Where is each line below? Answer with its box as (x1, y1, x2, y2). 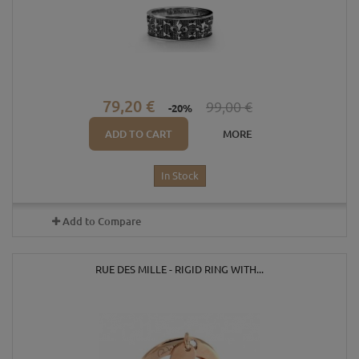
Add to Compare (62, 214, 141, 229)
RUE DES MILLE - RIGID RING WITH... (95, 262, 264, 276)
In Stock (160, 168, 199, 183)
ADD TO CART (105, 127, 172, 142)
